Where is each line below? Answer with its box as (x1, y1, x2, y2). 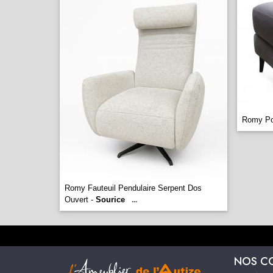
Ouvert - (65, 195, 96, 204)
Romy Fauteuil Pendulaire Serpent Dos (65, 183, 202, 193)
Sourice (96, 195, 125, 204)
